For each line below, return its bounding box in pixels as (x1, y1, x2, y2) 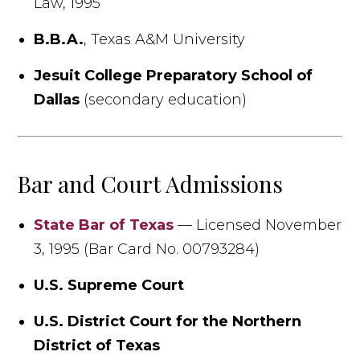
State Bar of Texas (34, 215, 174, 234)
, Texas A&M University (84, 30, 246, 48)
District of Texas (34, 336, 161, 354)
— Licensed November (174, 215, 342, 234)
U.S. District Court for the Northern (34, 312, 302, 330)
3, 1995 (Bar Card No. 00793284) (34, 239, 260, 258)
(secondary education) (80, 90, 247, 108)
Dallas (34, 90, 80, 108)
